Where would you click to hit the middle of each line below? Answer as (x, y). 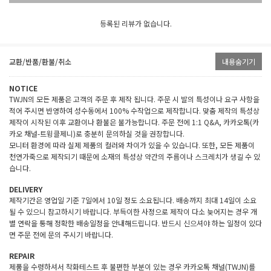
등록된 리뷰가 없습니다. (135, 23)
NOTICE (23, 88)
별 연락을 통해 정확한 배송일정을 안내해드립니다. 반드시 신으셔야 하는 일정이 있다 (135, 223)
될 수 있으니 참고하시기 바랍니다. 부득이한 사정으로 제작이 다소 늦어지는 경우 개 (133, 211)
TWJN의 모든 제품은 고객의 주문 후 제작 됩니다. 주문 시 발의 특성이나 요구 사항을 (134, 99)
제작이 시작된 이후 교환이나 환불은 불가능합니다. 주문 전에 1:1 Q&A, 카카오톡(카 (134, 122)
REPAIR (22, 255)
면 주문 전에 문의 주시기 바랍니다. (61, 234)
